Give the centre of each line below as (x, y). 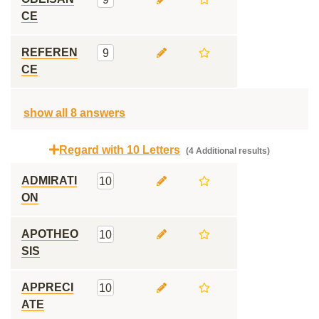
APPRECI (47, 287)
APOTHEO (50, 234)
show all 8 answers (74, 113)
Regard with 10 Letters (120, 150)
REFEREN (49, 52)
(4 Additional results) (227, 151)
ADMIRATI (49, 181)
